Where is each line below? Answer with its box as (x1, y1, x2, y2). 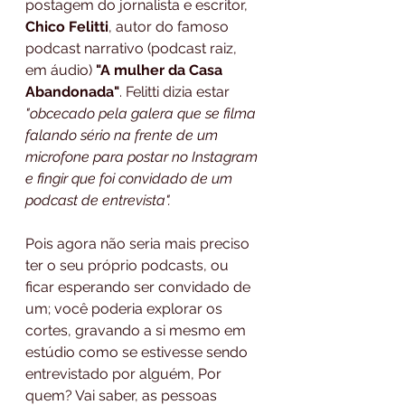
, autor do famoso (108, 17, 232, 35)
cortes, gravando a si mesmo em (25, 321, 250, 339)
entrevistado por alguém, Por (25, 364, 225, 382)
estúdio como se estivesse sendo (25, 343, 251, 361)
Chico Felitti (25, 17, 108, 35)
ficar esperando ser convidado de (25, 278, 254, 296)
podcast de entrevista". (25, 191, 171, 209)
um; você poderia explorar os (25, 299, 226, 317)
